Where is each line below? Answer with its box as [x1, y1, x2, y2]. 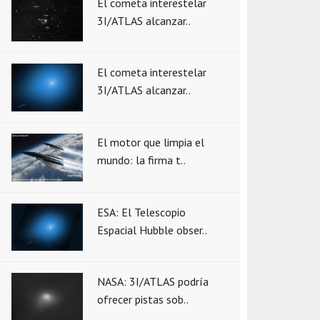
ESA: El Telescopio [97, 204, 186, 219]
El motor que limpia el [97, 134, 204, 149]
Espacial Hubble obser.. [97, 222, 207, 237]
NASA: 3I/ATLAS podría [97, 274, 209, 289]
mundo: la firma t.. [97, 152, 186, 167]
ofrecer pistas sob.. [97, 292, 189, 307]
